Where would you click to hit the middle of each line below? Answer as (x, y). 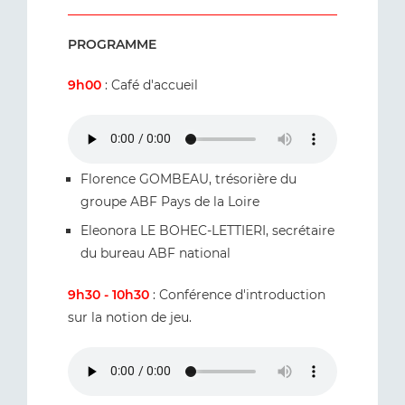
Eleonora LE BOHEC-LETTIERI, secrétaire (207, 230)
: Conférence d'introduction (237, 294)
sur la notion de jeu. (130, 317)
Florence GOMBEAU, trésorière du (188, 179)
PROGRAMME (112, 44)
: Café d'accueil (150, 85)
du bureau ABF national (155, 253)
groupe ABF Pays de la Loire (170, 201)
